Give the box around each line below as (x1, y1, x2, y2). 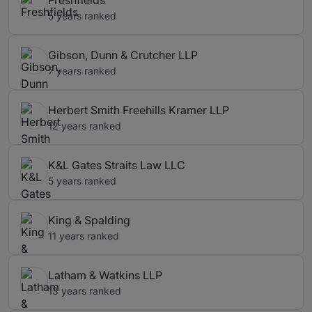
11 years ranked (48, 230, 119, 242)
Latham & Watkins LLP (48, 268, 162, 283)
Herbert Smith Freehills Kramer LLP (48, 103, 229, 118)
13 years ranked (48, 285, 121, 297)
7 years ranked (48, 65, 116, 77)
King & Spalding (48, 213, 130, 228)
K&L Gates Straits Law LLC (48, 158, 185, 173)
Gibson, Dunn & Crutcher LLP (48, 48, 198, 63)
